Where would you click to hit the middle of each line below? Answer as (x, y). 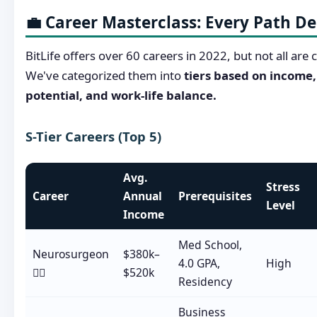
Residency (205, 281)
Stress (283, 186)
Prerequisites (215, 196)
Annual (142, 196)
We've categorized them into (105, 76)
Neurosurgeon (70, 254)
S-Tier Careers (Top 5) (93, 137)
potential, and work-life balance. (121, 96)
